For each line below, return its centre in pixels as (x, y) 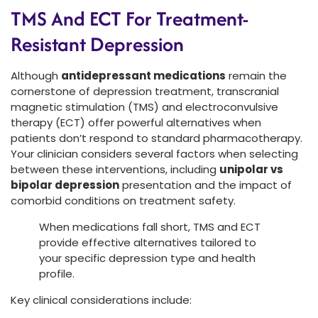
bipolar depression (65, 185)
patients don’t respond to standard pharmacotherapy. (157, 138)
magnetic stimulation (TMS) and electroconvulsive (144, 106)
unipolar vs (251, 169)
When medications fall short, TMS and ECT (150, 226)
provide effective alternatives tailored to (148, 242)
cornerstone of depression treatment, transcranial (145, 91)
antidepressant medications (143, 75)
